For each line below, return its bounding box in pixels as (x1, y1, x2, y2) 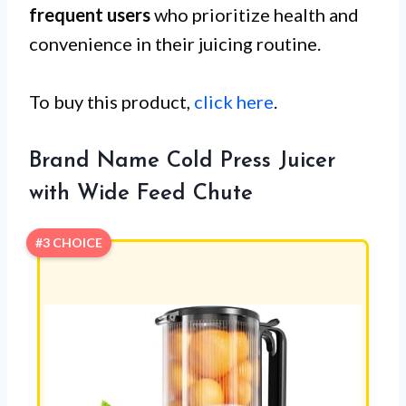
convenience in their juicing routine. (29, 32, 321, 54)
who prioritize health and (150, 3, 359, 25)
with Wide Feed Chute (29, 182, 253, 205)
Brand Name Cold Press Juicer (29, 150, 335, 172)
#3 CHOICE (35, 234, 102, 250)
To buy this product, (29, 90, 194, 112)
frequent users (29, 3, 150, 25)
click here (194, 90, 274, 112)
